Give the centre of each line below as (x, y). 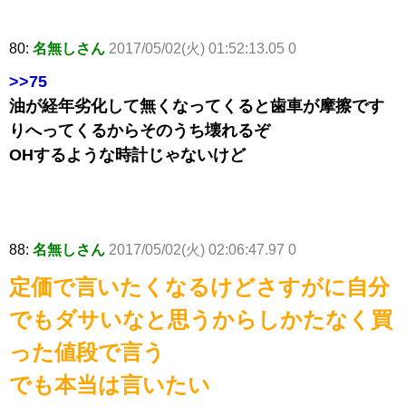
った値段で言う (87, 353)
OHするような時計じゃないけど (127, 155)
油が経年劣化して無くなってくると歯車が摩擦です (197, 106)
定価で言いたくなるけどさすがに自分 (199, 287)
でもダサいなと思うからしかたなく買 (201, 320)
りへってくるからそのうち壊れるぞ (140, 131)
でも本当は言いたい (110, 385)
